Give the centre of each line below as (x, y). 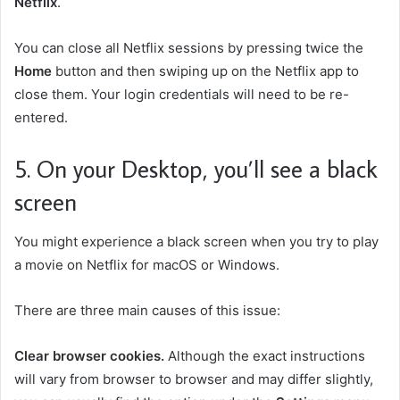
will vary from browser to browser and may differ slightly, (194, 379)
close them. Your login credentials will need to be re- (182, 95)
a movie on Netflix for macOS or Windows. (147, 264)
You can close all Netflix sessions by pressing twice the (189, 48)
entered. (41, 118)
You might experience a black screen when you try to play (196, 241)
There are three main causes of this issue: (147, 310)
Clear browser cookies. (89, 355)
